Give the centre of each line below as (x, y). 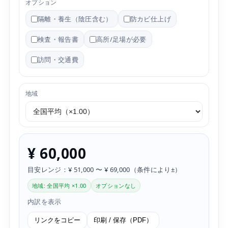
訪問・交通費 (58, 60)
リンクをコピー (57, 220)
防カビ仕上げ (150, 19)
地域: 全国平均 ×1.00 (59, 186)
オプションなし (116, 186)
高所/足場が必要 (121, 39)
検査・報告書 (58, 39)
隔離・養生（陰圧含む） (75, 19)
